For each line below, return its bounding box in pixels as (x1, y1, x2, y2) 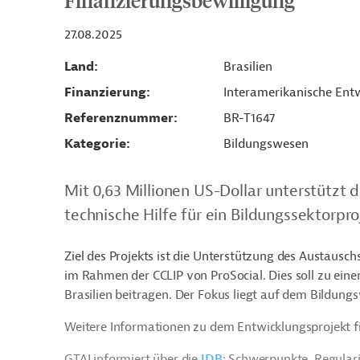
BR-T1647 (223, 110, 275, 126)
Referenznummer (64, 110, 174, 126)
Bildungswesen (223, 136, 309, 152)
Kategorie (64, 136, 126, 152)
